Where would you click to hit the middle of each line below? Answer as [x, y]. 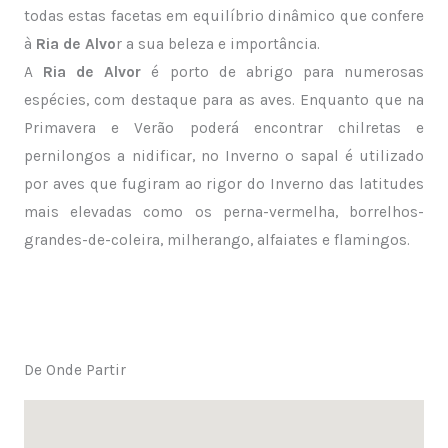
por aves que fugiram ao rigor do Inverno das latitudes [224, 184]
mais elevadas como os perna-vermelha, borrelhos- [224, 212]
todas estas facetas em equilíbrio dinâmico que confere [224, 16]
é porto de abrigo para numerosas [283, 72]
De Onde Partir [75, 369]
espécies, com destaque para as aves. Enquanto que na [224, 100]
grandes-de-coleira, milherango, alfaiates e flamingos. [217, 240]
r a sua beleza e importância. [218, 44]
